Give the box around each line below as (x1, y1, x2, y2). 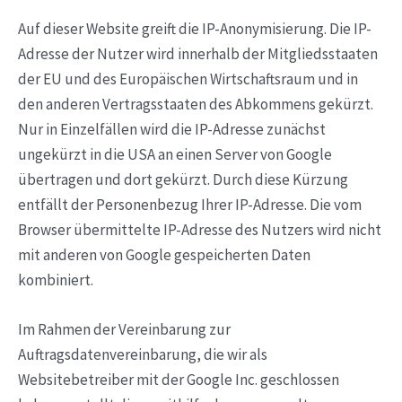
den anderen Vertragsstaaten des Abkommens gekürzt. (18, 93, 373, 114)
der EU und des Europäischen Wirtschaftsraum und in (18, 68, 358, 89)
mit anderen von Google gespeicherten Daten (18, 244, 310, 265)
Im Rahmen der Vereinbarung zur (18, 319, 231, 340)
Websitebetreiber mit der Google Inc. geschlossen (18, 370, 339, 390)
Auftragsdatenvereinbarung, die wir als (18, 345, 267, 365)
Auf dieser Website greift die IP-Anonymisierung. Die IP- (18, 18, 371, 39)
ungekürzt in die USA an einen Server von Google (18, 144, 332, 164)
